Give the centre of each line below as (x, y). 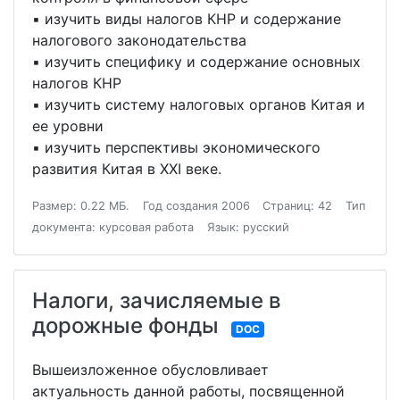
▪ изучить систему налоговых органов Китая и (199, 104)
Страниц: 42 (298, 206)
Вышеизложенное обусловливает (150, 370)
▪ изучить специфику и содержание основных (196, 62)
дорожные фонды (125, 325)
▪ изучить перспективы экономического (176, 147)
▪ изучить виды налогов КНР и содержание (187, 19)
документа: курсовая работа (113, 227)
